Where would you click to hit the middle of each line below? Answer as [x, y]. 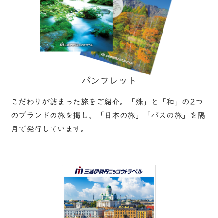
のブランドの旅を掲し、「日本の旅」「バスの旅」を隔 [108, 115]
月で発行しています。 [50, 129]
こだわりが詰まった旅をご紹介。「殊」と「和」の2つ [107, 102]
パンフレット [109, 81]
